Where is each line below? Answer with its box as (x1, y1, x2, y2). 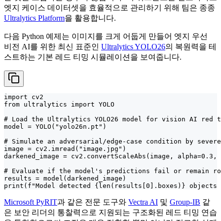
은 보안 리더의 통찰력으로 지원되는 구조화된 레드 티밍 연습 (4, 208, 217, 217)
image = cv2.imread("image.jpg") (4, 145, 126, 153)
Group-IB (170, 198, 200, 207)
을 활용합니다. (65, 14, 116, 23)
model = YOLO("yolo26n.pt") (4, 123, 107, 131)
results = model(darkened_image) (4, 175, 126, 183)
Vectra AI (128, 198, 158, 207)
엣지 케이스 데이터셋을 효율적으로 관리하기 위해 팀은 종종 (4, 3, 215, 12)
